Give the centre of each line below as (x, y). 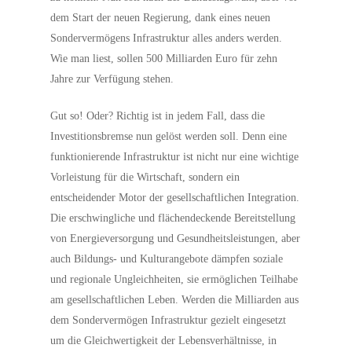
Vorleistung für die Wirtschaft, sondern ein (145, 177)
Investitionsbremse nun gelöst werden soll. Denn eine (169, 136)
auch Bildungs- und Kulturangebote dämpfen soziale (167, 259)
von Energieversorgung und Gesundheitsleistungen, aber (176, 238)
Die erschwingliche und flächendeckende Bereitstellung (173, 218)
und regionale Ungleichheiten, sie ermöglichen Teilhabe (174, 279)
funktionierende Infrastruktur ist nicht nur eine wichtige (175, 157)
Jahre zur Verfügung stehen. (112, 79)
